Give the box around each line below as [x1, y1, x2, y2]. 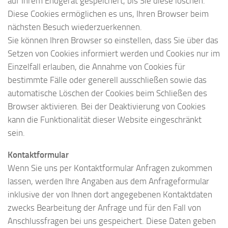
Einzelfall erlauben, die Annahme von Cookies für [8, 62, 185, 72]
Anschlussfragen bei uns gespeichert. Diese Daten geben [8, 216, 216, 226]
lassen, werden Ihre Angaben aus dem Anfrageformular [8, 176, 209, 187]
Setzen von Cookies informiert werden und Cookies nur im [8, 48, 220, 59]
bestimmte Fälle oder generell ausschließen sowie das [8, 75, 207, 85]
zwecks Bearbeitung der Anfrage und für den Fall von [8, 203, 201, 213]
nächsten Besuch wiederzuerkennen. [8, 22, 142, 33]
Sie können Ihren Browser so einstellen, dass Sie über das [8, 35, 218, 46]
